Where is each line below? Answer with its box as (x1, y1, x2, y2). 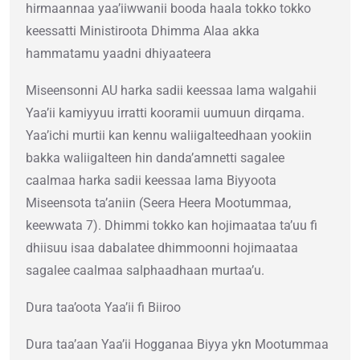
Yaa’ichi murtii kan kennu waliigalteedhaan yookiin (26, 128, 312, 144)
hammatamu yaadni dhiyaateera (26, 46, 211, 62)
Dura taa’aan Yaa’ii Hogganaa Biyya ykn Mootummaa (26, 337, 329, 353)
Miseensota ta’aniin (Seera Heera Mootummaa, (26, 195, 291, 211)
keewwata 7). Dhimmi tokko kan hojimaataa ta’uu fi (26, 218, 317, 234)
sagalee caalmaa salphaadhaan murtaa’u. (26, 263, 264, 279)
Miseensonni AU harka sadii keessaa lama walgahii (26, 83, 317, 99)
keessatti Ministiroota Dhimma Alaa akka (26, 23, 260, 39)
